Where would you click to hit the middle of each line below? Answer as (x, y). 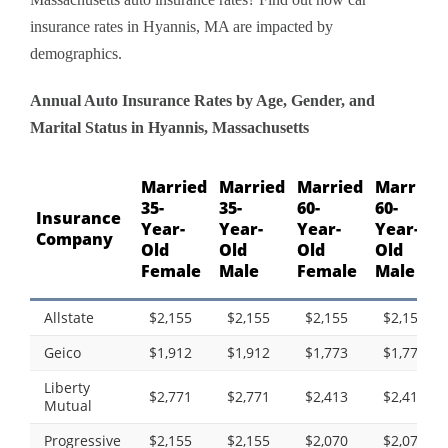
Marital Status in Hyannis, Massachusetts (169, 128)
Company (74, 239)
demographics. (76, 54)
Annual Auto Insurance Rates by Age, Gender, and (202, 101)
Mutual (68, 406)
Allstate (69, 318)
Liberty (67, 388)
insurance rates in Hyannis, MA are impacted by (181, 27)
